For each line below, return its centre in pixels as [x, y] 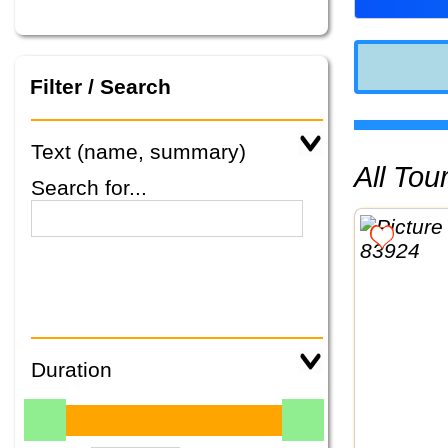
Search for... [89, 188]
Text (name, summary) [138, 152]
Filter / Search [100, 86]
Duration [71, 370]
